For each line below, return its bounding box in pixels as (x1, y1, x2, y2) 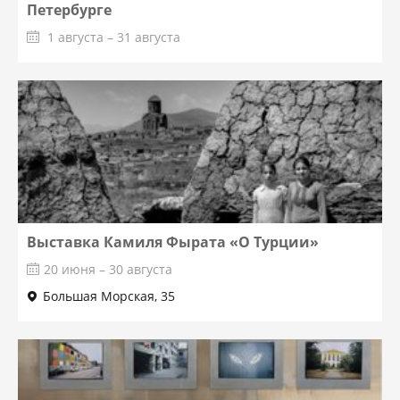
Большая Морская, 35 (43, 287, 176, 304)
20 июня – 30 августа (44, 261, 173, 278)
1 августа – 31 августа (44, 29, 181, 46)
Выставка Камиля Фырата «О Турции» (27, 232, 320, 252)
